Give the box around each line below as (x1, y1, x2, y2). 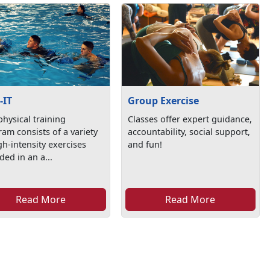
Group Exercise (128, 93, 199, 107)
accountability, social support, (128, 125, 251, 137)
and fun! (128, 138, 163, 150)
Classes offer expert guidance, (128, 113, 253, 125)
